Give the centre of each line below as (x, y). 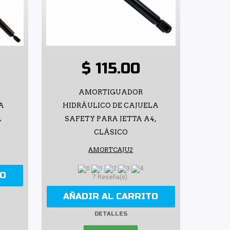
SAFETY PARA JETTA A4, (111, 119)
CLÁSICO (111, 132)
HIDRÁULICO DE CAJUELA (111, 105)
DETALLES (111, 214)
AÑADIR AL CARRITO (111, 197)
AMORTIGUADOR (111, 92)
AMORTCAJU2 (111, 150)
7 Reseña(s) (111, 177)
